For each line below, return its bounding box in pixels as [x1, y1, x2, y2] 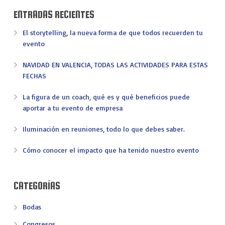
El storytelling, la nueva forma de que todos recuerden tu [22, 28, 203, 37]
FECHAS [22, 71, 46, 80]
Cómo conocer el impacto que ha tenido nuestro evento [22, 146, 199, 155]
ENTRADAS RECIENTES [13, 9, 94, 21]
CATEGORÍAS [13, 180, 60, 192]
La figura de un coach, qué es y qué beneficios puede [22, 92, 190, 101]
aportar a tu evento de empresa [22, 103, 123, 113]
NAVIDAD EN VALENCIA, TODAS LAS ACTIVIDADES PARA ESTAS [22, 60, 208, 69]
